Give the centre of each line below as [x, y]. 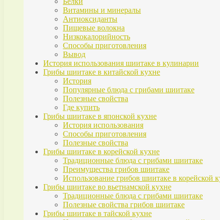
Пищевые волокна [94, 28]
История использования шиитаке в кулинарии [121, 63]
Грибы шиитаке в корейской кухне [101, 152]
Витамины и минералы [102, 10]
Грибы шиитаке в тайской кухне [97, 214]
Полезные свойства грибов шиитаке [124, 205]
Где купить [81, 108]
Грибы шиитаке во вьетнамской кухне [107, 187]
